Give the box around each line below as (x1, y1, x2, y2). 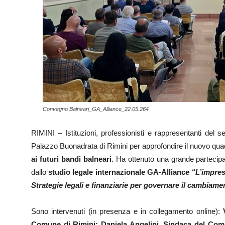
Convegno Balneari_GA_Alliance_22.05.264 (43, 106, 149, 112)
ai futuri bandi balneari (31, 155, 111, 163)
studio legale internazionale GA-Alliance (48, 168, 189, 176)
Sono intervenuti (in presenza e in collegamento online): (31, 207, 223, 215)
